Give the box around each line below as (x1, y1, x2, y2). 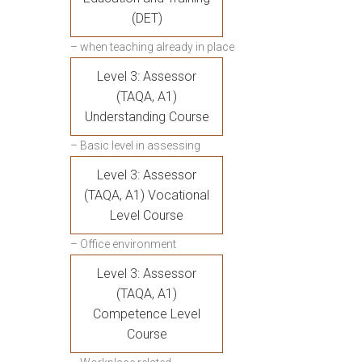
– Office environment (70, 238, 176, 250)
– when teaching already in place (70, 40, 234, 53)
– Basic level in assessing (70, 139, 200, 152)
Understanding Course (84, 109, 209, 124)
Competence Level (93, 306, 200, 322)
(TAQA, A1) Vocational (84, 187, 209, 203)
